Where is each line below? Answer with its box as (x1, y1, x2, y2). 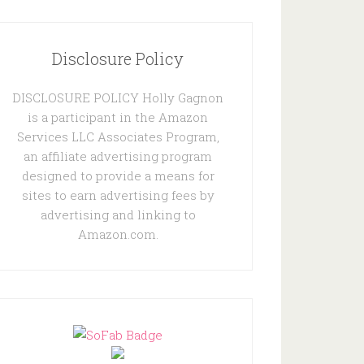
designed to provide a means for (21, 167, 214, 184)
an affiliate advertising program (24, 148, 212, 164)
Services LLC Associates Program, (16, 128, 219, 145)
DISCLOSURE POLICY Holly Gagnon (12, 89, 223, 106)
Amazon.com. (77, 226, 158, 242)
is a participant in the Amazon (28, 109, 208, 125)
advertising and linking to (40, 206, 196, 223)
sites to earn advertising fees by (21, 187, 214, 203)
